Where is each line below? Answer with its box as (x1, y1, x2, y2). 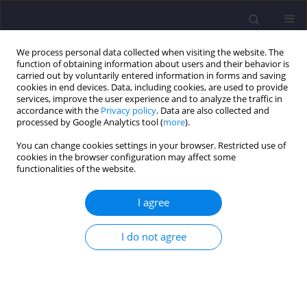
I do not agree (121, 230, 186, 244)
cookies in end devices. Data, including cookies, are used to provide (16, 82, 288, 93)
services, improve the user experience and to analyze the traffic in (16, 93, 282, 105)
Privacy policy (101, 105, 156, 116)
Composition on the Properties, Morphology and (10, 237, 289, 254)
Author (10, 156, 77, 183)
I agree (138, 195, 169, 210)
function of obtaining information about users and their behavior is (16, 58, 289, 70)
